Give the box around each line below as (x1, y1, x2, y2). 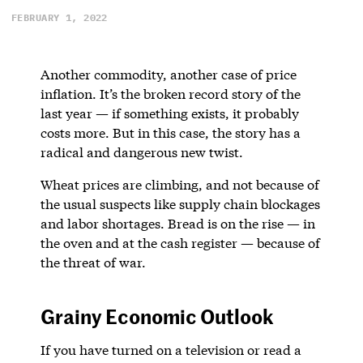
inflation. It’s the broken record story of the (40, 84, 301, 102)
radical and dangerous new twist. (40, 143, 243, 160)
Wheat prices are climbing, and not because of (40, 175, 319, 193)
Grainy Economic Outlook (40, 301, 274, 330)
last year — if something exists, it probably (40, 104, 299, 122)
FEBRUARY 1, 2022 (11, 11, 108, 23)
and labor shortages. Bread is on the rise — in (40, 214, 315, 232)
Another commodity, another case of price (40, 65, 297, 83)
